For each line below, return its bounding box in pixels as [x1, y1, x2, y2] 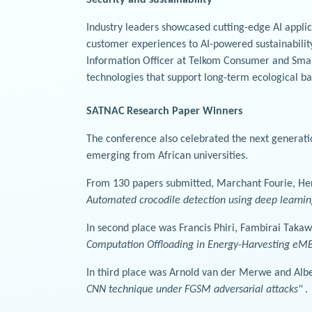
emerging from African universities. [86, 150, 248, 162]
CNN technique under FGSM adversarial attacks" [86, 283, 305, 295]
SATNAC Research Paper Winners [86, 105, 242, 117]
